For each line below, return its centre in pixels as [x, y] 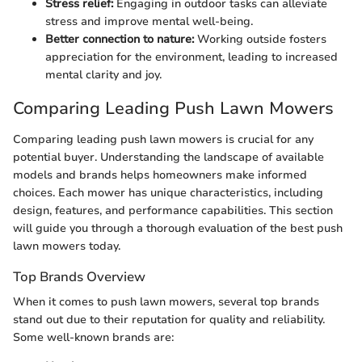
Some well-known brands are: [93, 337]
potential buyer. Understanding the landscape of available [168, 157]
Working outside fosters [260, 40]
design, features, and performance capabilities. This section [173, 210]
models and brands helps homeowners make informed [160, 175]
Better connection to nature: [120, 40]
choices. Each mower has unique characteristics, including [168, 192]
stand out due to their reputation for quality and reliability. [169, 319]
